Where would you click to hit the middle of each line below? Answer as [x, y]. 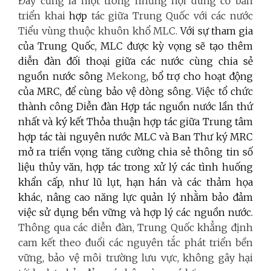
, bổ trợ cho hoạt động [199, 76]
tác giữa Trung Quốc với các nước [172, 15]
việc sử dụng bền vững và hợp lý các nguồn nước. [135, 212]
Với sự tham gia [217, 31]
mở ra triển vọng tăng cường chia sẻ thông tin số [135, 152]
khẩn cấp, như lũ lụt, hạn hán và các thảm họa [135, 182]
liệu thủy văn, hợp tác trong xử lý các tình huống [135, 167]
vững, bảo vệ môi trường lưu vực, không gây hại [135, 257]
